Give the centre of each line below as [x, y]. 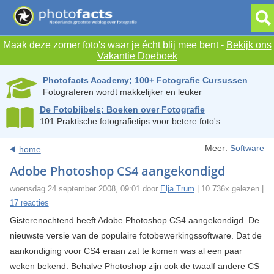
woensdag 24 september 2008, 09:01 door [85, 189]
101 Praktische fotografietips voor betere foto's [130, 121]
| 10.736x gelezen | [229, 189]
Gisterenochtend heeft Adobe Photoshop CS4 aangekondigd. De [134, 220]
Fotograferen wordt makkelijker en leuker [122, 92]
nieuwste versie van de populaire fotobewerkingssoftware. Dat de [135, 236]
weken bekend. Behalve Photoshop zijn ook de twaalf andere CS [134, 266]
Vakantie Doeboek [137, 56]
